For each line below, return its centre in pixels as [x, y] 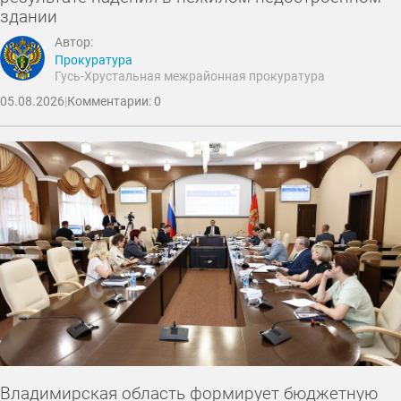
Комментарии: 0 [114, 101]
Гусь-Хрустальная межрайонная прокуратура [190, 76]
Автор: [74, 43]
